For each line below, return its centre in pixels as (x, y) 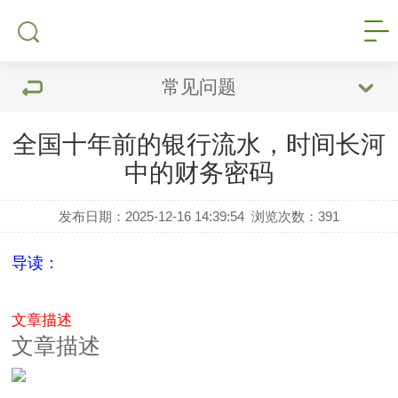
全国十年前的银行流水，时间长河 (199, 144)
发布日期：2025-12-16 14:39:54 (151, 216)
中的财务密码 (199, 173)
